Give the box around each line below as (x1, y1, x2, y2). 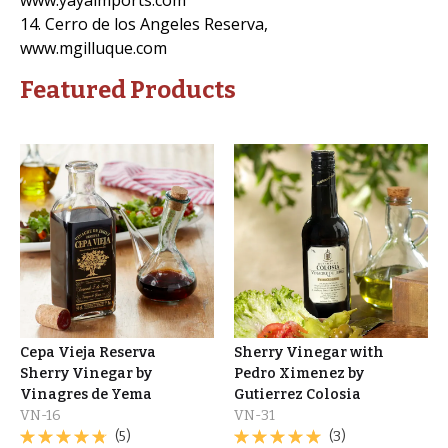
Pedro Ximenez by (234, 364, 364, 382)
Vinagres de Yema (20, 385, 152, 403)
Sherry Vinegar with (234, 343, 384, 361)
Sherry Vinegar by (20, 364, 152, 382)
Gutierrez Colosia (234, 385, 361, 403)
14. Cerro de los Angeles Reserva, (20, 12, 268, 35)
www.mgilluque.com (20, 36, 167, 59)
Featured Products (20, 75, 236, 104)
